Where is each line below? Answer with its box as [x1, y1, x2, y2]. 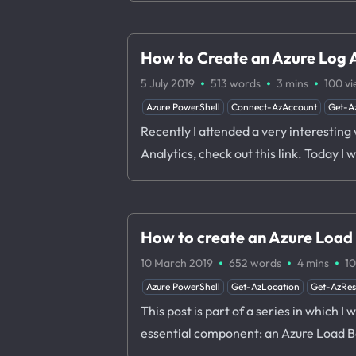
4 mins [297, 256, 329, 270]
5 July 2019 [141, 76, 195, 91]
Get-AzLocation [231, 281, 300, 292]
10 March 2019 [141, 256, 213, 270]
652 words [229, 256, 281, 270]
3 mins [277, 76, 308, 91]
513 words [211, 76, 261, 91]
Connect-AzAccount [231, 101, 317, 113]
